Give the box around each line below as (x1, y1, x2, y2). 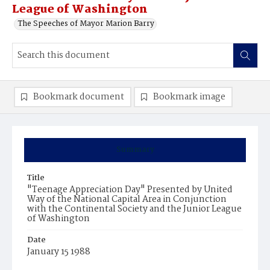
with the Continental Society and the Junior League (27, 202, 242, 216)
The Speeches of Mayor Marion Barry (18, 17, 154, 30)
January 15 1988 (27, 245, 90, 259)
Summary (116, 143, 154, 156)
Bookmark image (153, 90, 225, 104)
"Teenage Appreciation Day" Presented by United (27, 183, 233, 197)
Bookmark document (33, 90, 124, 104)
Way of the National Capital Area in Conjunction (27, 192, 227, 207)
